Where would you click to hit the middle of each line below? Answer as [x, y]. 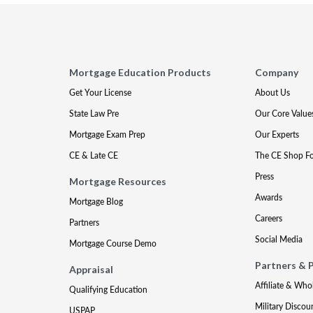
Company [276, 72]
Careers [268, 218]
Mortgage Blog [96, 202]
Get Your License [101, 93]
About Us [272, 93]
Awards [268, 197]
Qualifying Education [109, 290]
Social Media [278, 239]
